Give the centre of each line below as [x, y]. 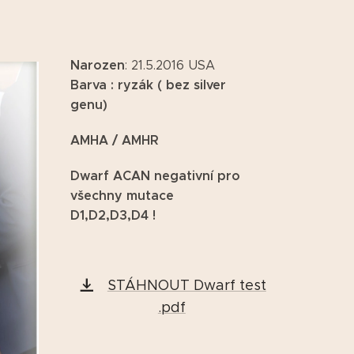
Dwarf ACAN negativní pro [156, 176]
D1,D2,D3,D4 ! [113, 215]
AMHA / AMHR [115, 140]
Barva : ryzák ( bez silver [149, 85]
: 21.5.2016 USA [170, 65]
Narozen [98, 65]
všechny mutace [122, 196]
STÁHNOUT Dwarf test [186, 285]
